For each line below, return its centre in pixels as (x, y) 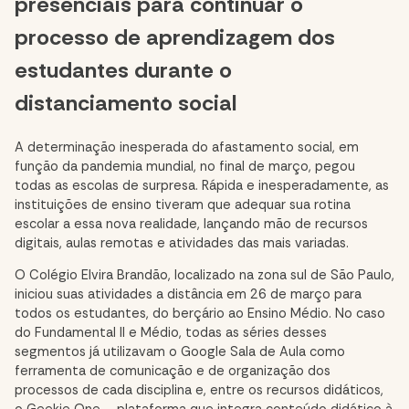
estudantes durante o (123, 69)
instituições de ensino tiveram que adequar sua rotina (183, 204)
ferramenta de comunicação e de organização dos (173, 372)
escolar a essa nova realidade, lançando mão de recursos (191, 224)
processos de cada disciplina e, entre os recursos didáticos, (199, 391)
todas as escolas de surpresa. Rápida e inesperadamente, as (202, 185)
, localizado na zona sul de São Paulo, (281, 276)
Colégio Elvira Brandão (99, 276)
